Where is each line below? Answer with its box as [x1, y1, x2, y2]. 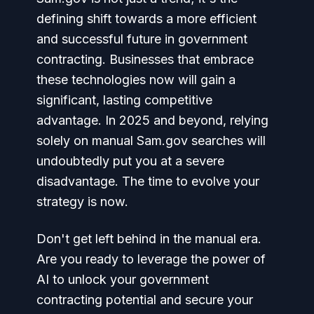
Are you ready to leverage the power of [36, 251, 266, 266]
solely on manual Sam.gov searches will [36, 132, 266, 148]
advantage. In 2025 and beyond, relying [36, 112, 268, 128]
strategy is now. [36, 193, 128, 209]
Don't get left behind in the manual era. [36, 231, 261, 246]
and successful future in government [36, 31, 247, 46]
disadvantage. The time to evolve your [36, 173, 259, 189]
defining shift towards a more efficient [36, 11, 257, 26]
